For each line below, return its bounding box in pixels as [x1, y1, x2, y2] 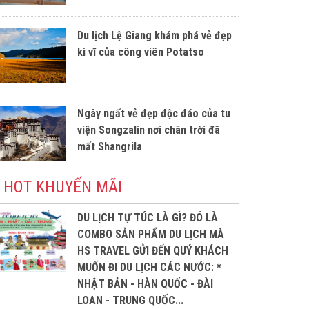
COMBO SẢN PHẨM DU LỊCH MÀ [77, 227, 224, 241]
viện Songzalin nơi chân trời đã [77, 123, 220, 137]
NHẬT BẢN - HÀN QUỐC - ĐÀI [77, 277, 213, 290]
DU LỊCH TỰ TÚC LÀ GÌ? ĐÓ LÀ [77, 210, 218, 224]
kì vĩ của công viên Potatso [77, 45, 204, 59]
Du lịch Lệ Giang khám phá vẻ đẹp [77, 28, 232, 42]
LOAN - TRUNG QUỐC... [77, 293, 183, 307]
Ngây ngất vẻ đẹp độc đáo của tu [77, 106, 230, 120]
